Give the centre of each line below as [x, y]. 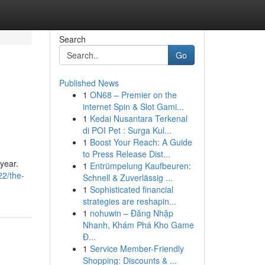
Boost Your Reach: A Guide [141, 142]
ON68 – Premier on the [133, 95]
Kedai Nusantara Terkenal [138, 118]
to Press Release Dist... [126, 154]
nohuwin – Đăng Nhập [131, 213]
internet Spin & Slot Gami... [133, 106]
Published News [89, 83]
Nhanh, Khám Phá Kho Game [138, 225]
